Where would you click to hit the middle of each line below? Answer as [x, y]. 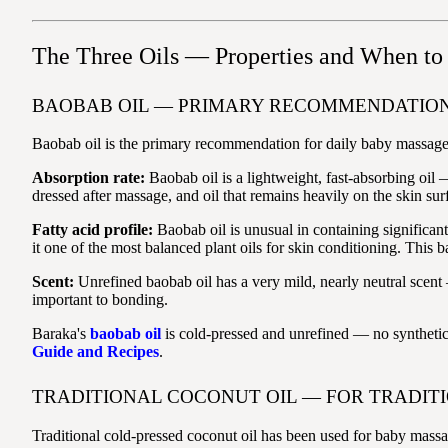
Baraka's [61, 334]
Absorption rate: [88, 178]
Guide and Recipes [95, 352]
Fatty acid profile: [92, 230]
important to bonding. [100, 300]
